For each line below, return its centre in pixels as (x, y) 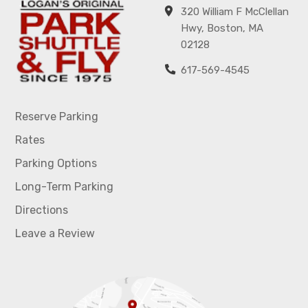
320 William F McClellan (235, 11)
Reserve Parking (57, 117)
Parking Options (56, 164)
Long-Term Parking (64, 187)
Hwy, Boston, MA (222, 28)
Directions (42, 210)
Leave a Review (55, 234)
